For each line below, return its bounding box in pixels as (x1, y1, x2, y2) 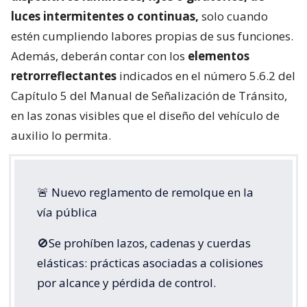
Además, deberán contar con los (11, 48, 188, 64)
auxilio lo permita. (11, 127, 111, 144)
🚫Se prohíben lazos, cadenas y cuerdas (37, 235, 251, 251)
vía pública (37, 204, 97, 221)
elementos (188, 48, 249, 64)
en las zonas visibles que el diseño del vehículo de (11, 108, 280, 124)
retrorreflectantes (11, 68, 116, 84)
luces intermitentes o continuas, (11, 8, 199, 25)
